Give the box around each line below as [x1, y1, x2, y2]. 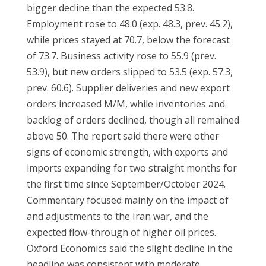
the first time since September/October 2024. [26, 178, 226, 191]
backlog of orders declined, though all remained [26, 113, 239, 127]
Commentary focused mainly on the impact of [26, 194, 229, 207]
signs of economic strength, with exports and [26, 145, 228, 159]
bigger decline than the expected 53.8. [26, 1, 194, 15]
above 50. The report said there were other [26, 129, 219, 143]
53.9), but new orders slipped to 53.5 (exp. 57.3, [26, 65, 233, 79]
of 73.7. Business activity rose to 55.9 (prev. [26, 49, 216, 63]
